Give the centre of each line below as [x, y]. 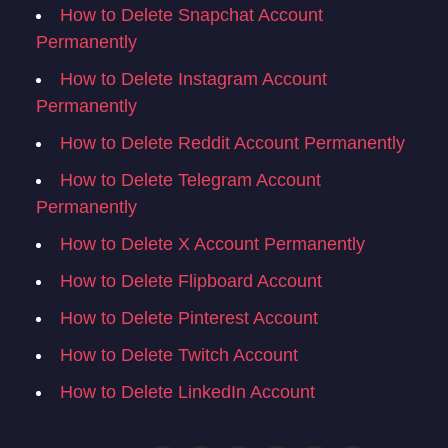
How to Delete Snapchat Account [191, 15]
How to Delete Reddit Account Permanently [232, 143]
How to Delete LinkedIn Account [187, 392]
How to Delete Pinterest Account [189, 318]
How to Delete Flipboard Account [191, 281]
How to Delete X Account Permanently [212, 244]
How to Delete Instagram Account [193, 79]
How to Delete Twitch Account [179, 355]
